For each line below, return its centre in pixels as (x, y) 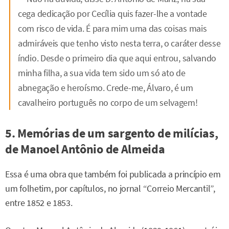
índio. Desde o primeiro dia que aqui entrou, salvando (117, 58)
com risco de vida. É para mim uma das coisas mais (112, 29)
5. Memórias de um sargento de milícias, (112, 133)
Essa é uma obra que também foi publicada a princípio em (113, 175)
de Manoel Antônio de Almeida (85, 149)
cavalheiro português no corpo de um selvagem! (108, 103)
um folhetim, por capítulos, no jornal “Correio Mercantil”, (110, 189)
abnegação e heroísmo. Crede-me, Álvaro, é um (106, 88)
